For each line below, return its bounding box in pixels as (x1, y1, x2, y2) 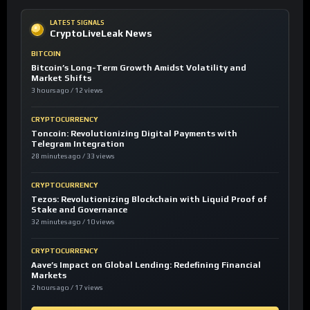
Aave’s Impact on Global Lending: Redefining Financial (31, 260, 261, 271)
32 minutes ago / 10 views (31, 218, 114, 226)
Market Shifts (31, 73, 91, 84)
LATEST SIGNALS (50, 19, 104, 27)
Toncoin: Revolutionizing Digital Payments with (31, 129, 237, 139)
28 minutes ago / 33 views (31, 152, 114, 161)
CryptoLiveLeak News (50, 28, 152, 39)
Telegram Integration (31, 139, 125, 149)
